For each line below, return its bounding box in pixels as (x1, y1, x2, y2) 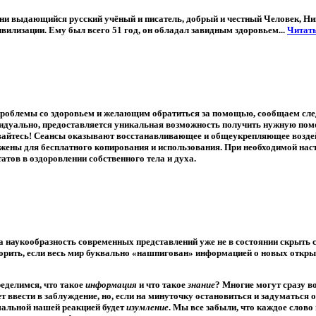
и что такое (137, 279, 188, 291)
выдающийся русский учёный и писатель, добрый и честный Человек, (9, 13, 303, 25)
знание (188, 279, 215, 291)
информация (85, 279, 137, 291)
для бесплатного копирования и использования (24, 142, 220, 153)
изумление (126, 302, 169, 313)
